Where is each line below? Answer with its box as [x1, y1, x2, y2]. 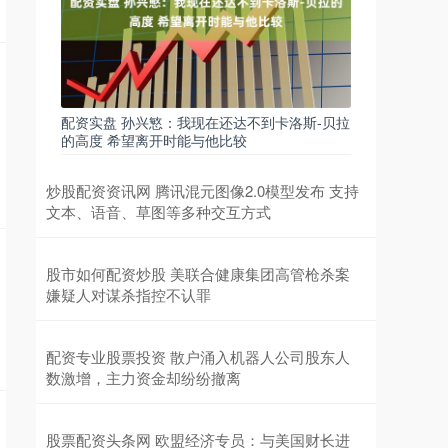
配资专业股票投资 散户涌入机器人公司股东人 [46, 345, 350, 367]
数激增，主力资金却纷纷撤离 [46, 366, 241, 388]
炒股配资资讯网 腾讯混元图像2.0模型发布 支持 [46, 179, 359, 201]
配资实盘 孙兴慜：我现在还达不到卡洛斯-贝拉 [61, 111, 350, 132]
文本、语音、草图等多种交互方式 [46, 200, 271, 222]
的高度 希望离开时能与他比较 [61, 129, 247, 150]
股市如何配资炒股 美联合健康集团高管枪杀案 [46, 262, 350, 284]
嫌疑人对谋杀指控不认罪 [46, 283, 211, 305]
